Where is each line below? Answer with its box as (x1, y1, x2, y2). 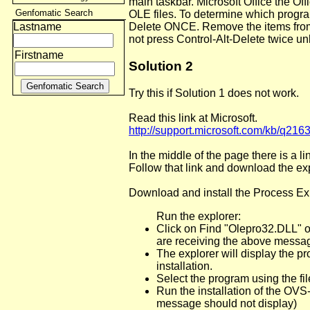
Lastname (13, 21, 62, 33)
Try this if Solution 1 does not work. (129, 86, 299, 99)
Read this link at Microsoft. (129, 111, 257, 124)
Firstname (15, 49, 64, 61)
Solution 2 (129, 58, 193, 73)
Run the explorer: (156, 210, 241, 222)
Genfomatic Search (15, 8, 93, 18)
